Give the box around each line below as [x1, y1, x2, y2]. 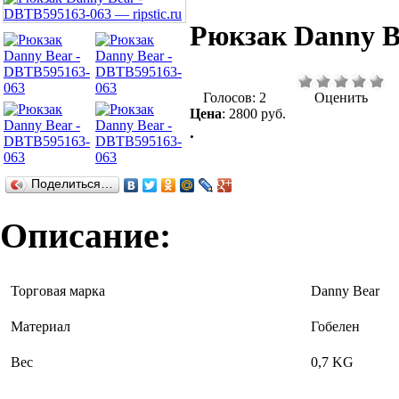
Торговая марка [11, 283, 105, 299]
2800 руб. [229, 105, 286, 121]
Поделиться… [31, 177, 113, 191]
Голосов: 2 [202, 89, 266, 105]
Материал [11, 319, 70, 335]
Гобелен [311, 319, 360, 335]
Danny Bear [311, 283, 379, 299]
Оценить [314, 89, 368, 105]
